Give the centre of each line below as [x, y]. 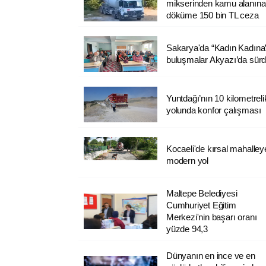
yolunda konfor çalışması [213, 110]
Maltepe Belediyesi [202, 193]
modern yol [187, 160]
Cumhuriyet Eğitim [201, 205]
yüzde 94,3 [187, 229]
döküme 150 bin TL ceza [212, 15]
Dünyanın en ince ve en [210, 255]
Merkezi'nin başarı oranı [211, 217]
